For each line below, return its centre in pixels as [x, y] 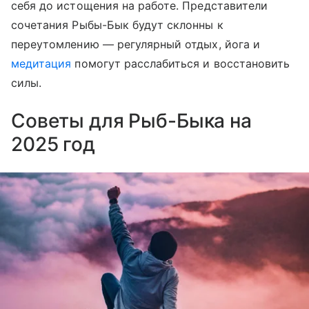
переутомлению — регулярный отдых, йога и [136, 44]
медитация [41, 63]
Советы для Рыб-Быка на [131, 120]
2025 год [56, 144]
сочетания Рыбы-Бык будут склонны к [117, 24]
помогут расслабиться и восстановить [181, 63]
